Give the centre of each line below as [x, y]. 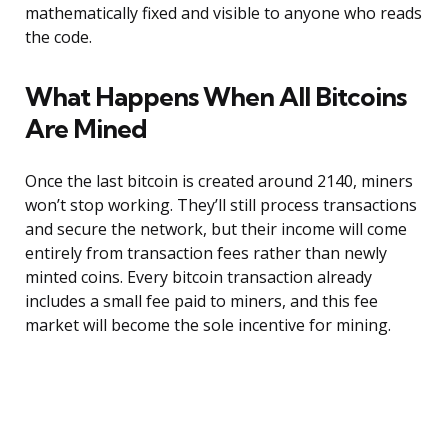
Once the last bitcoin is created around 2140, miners [219, 181]
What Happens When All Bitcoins [215, 97]
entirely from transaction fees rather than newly [206, 253]
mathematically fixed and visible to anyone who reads [223, 13]
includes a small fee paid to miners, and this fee [201, 301]
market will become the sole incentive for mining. [208, 325]
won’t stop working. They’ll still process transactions [221, 205]
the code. [58, 37]
